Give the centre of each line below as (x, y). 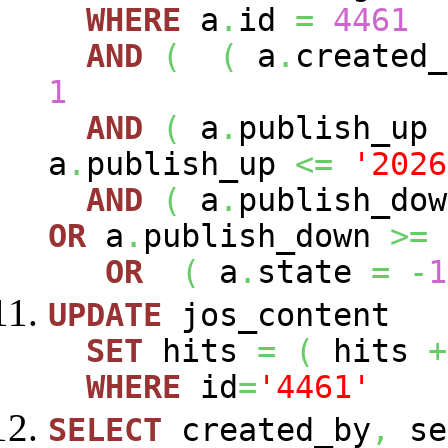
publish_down (266, 235)
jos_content (276, 314)
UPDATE (105, 314)
